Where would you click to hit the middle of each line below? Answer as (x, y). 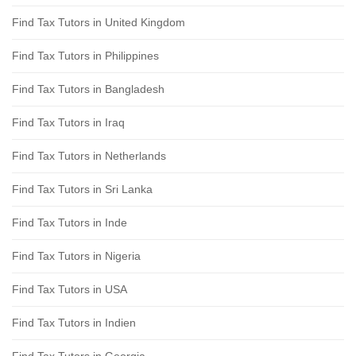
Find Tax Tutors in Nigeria (76, 256)
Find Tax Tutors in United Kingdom (99, 23)
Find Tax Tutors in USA (70, 290)
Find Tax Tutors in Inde (70, 223)
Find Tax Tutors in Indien (74, 323)
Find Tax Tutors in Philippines (85, 56)
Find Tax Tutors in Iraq (68, 123)
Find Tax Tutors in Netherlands (89, 156)
